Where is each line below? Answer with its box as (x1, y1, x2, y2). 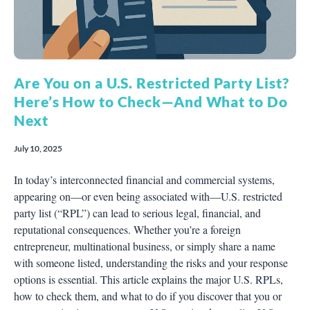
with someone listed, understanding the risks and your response (14, 255, 288, 270)
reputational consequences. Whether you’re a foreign (14, 221, 241, 237)
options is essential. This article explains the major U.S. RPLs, (14, 271, 283, 286)
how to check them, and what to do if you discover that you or (14, 288, 282, 303)
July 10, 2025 (14, 143, 62, 154)
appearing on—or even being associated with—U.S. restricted (14, 188, 282, 203)
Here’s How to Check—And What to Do (14, 92, 288, 110)
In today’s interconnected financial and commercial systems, (14, 172, 275, 187)
